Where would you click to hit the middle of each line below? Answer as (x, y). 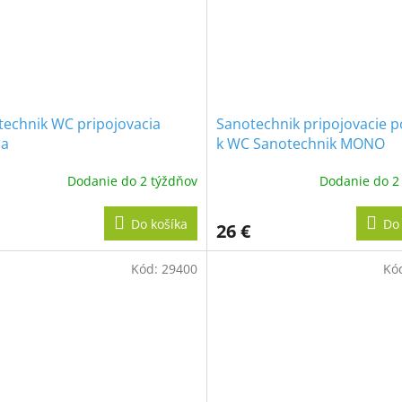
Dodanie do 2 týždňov (132, 180)
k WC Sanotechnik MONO (300, 144)
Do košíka (159, 224)
